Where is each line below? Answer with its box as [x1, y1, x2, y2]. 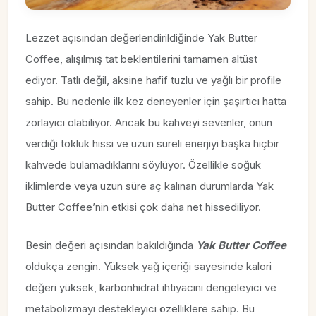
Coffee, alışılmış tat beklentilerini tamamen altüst [25, 52, 257, 66]
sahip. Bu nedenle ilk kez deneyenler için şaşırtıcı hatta [25, 95, 286, 109]
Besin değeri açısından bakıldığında [25, 238, 196, 253]
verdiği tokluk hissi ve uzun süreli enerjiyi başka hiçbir [25, 137, 279, 151]
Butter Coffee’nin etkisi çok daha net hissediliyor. [25, 200, 261, 214]
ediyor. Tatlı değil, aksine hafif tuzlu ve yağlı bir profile [25, 73, 281, 87]
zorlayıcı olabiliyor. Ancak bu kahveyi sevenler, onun [25, 116, 272, 130]
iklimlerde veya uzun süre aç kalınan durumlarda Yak [25, 179, 274, 193]
